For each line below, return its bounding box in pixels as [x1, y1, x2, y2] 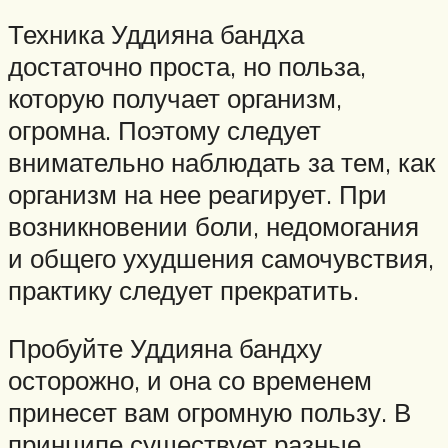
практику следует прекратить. [8, 274, 359, 307]
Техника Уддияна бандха [8, 18, 304, 51]
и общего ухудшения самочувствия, [8, 242, 434, 275]
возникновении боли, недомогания [8, 210, 419, 243]
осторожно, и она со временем [8, 364, 372, 397]
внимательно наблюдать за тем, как [8, 146, 435, 179]
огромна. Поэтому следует [8, 114, 321, 147]
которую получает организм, [8, 82, 342, 115]
